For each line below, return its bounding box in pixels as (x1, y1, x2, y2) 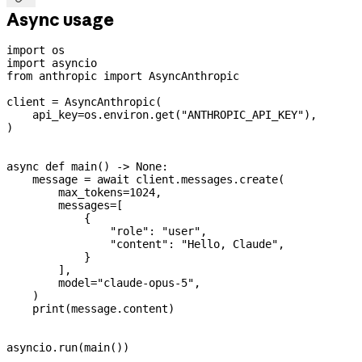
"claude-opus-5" (97, 276, 194, 290)
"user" (162, 225, 200, 238)
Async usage (6, 8, 114, 30)
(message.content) (65, 302, 175, 316)
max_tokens (6, 186, 123, 200)
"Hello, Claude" (181, 238, 278, 251)
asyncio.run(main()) (6, 341, 129, 355)
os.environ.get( (84, 108, 181, 122)
